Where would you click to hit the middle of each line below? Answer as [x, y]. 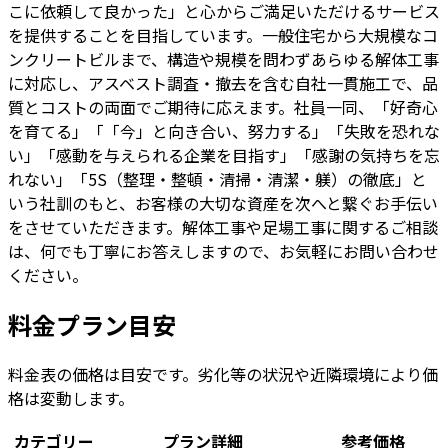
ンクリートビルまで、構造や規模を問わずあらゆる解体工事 [223, 58]
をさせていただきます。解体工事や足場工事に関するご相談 [223, 226]
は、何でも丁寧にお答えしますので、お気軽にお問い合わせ [223, 250]
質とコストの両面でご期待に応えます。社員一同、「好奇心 [223, 106]
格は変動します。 [71, 397]
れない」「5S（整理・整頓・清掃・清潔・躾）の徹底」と [217, 178]
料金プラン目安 [92, 324]
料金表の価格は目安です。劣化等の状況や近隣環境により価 [223, 373]
